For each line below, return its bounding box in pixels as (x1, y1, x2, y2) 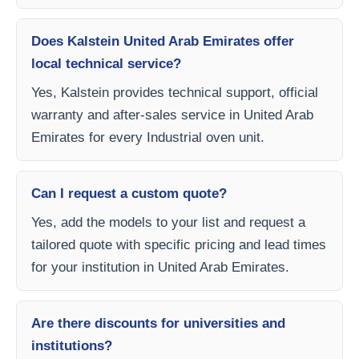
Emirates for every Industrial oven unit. (31, 130, 264, 145)
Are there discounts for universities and (31, 316, 285, 331)
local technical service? (31, 56, 181, 71)
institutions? (31, 338, 112, 353)
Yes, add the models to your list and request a (31, 215, 305, 230)
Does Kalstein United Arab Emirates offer (31, 34, 294, 49)
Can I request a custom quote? (31, 186, 227, 201)
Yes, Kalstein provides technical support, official (31, 85, 318, 100)
